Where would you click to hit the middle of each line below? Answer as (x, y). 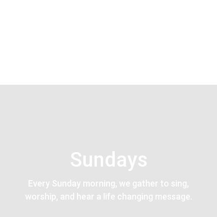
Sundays (108, 160)
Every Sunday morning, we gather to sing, (108, 183)
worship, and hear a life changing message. (108, 196)
